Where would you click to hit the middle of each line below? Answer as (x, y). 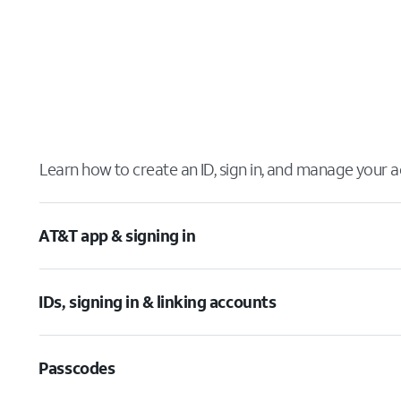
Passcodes (77, 368)
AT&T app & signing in (117, 235)
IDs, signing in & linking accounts (158, 302)
